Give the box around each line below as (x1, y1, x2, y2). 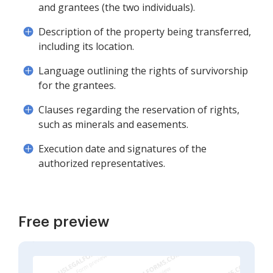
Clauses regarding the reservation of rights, (38, 103, 239, 116)
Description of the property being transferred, (38, 25, 251, 38)
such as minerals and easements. (38, 118, 188, 131)
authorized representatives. (38, 157, 165, 170)
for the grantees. (38, 79, 116, 92)
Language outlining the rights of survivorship (38, 64, 248, 77)
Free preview (18, 214, 110, 229)
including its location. (38, 40, 134, 53)
